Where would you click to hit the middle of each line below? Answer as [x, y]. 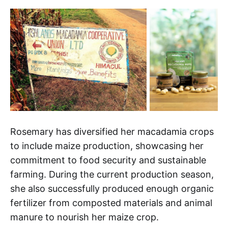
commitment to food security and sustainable [108, 160]
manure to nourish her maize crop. [84, 217]
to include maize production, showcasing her [107, 146]
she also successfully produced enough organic [112, 188]
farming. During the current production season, [112, 174]
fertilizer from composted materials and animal [111, 203]
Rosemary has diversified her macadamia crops [112, 131]
